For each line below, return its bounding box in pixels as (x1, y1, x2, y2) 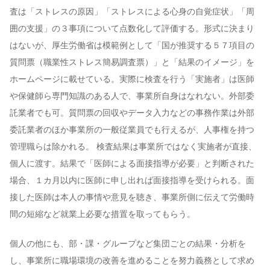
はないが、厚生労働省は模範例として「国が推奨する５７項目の (10, 41, 254, 51)
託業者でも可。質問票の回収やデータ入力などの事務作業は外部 (10, 108, 254, 118)
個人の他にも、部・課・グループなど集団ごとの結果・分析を (10, 239, 246, 249)
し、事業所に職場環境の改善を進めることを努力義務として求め (10, 256, 254, 266)
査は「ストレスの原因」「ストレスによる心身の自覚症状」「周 (10, 7, 254, 17)
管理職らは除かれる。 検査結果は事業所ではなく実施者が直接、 (10, 142, 257, 152)
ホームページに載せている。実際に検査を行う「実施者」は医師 (10, 75, 254, 84)
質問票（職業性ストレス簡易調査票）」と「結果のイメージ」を (10, 58, 254, 67)
